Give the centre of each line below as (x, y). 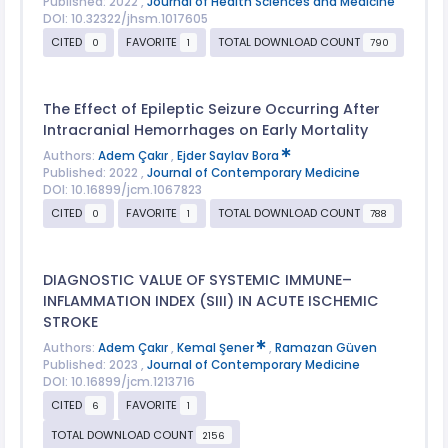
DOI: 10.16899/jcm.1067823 (122, 189)
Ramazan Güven (325, 347)
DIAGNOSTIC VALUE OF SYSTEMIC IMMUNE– (197, 280)
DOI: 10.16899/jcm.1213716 (118, 381)
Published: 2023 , (94, 364)
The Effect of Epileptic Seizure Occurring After (211, 109)
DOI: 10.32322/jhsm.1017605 (125, 18)
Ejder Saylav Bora (229, 155)
